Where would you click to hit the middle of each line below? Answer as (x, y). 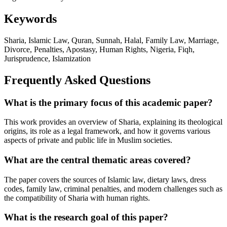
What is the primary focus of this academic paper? (108, 102)
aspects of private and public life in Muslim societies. (88, 140)
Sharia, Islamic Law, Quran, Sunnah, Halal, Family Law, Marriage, (111, 40)
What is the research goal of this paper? (86, 217)
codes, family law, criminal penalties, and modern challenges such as (113, 188)
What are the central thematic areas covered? (98, 160)
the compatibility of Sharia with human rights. (77, 198)
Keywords (30, 18)
